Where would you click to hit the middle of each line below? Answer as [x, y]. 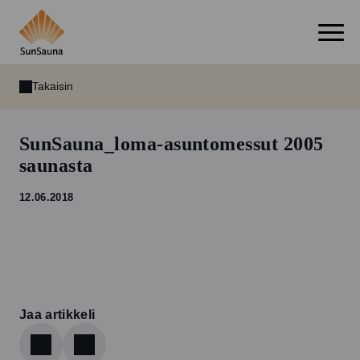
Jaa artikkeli [57, 315]
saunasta [56, 166]
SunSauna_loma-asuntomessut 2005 [172, 144]
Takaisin [53, 86]
